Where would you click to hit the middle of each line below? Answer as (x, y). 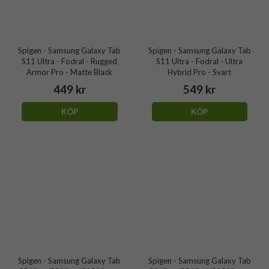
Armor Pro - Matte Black (70, 72)
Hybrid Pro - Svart (200, 72)
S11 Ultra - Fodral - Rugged (70, 61)
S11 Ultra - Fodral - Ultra (200, 61)
